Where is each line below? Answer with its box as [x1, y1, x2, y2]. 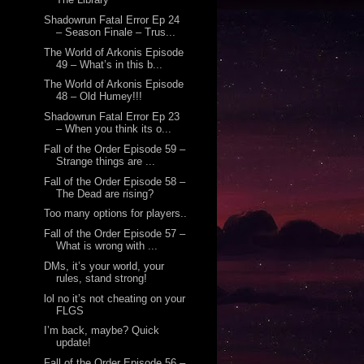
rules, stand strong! [55, 271, 147, 284]
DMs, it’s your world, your [43, 259, 164, 272]
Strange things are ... [55, 154, 155, 167]
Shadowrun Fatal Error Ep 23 [43, 110, 180, 123]
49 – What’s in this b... [55, 58, 162, 71]
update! [55, 336, 91, 349]
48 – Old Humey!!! [55, 90, 142, 103]
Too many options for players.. [43, 207, 187, 220]
